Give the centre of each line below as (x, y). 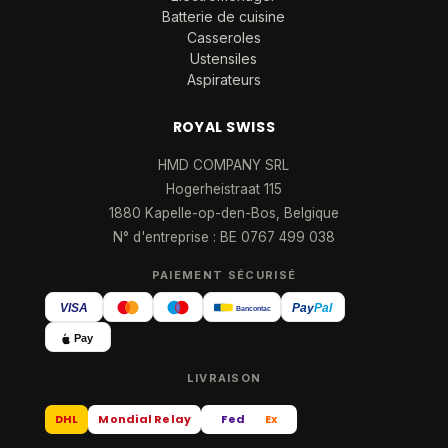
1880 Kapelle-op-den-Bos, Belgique (223, 213)
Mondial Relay (145, 419)
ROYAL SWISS (224, 127)
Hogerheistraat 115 (223, 189)
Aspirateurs (223, 79)
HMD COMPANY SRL (224, 165)
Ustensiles (224, 58)
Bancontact (255, 308)
